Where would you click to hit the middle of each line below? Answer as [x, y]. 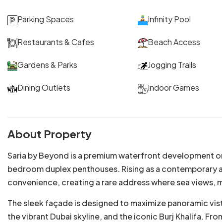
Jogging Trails [172, 64]
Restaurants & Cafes [56, 42]
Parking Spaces [46, 19]
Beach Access [174, 42]
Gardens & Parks [47, 64]
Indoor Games [173, 87]
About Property [50, 134]
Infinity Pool [169, 19]
